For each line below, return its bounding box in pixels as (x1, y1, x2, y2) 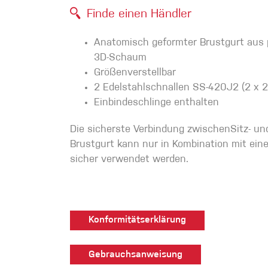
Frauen (208, 173, 243, 184)
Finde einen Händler (87, 8, 191, 20)
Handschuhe (68, 11, 133, 23)
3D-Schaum (94, 53, 147, 63)
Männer (208, 75, 245, 86)
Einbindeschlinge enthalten (94, 98, 219, 108)
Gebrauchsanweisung (89, 249, 182, 260)
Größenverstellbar (94, 68, 176, 78)
